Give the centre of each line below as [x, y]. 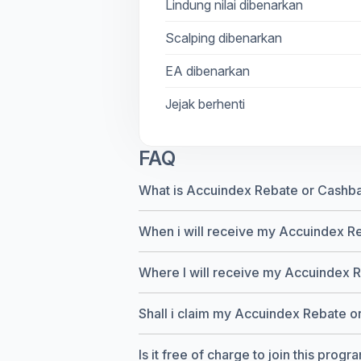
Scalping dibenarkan [224, 38]
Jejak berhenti [205, 104]
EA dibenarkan [207, 71]
